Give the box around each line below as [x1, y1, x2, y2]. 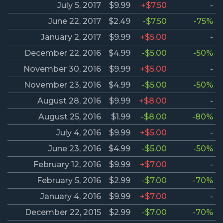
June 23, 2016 [48, 144, 101, 154]
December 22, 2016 [24, 48, 101, 58]
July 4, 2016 [56, 128, 101, 138]
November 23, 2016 [24, 80, 101, 90]
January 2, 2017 [41, 32, 101, 42]
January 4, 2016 [40, 192, 101, 202]
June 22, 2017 [48, 16, 101, 26]
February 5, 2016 [37, 176, 101, 186]
